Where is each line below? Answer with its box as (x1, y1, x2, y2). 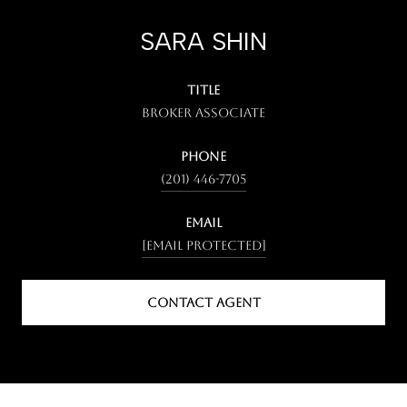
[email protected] (141, 237, 266, 253)
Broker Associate (142, 104, 265, 120)
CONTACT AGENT (146, 294, 261, 310)
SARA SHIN (140, 25, 267, 56)
